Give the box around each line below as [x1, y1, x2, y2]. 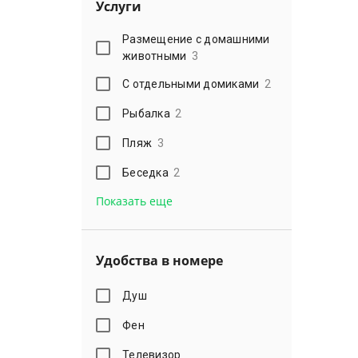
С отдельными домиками [122, 77, 260, 90]
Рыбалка [122, 106, 170, 120]
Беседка [122, 165, 169, 179]
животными [122, 50, 187, 62]
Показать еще [96, 193, 173, 209]
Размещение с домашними [122, 33, 270, 46]
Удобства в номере [96, 252, 223, 269]
